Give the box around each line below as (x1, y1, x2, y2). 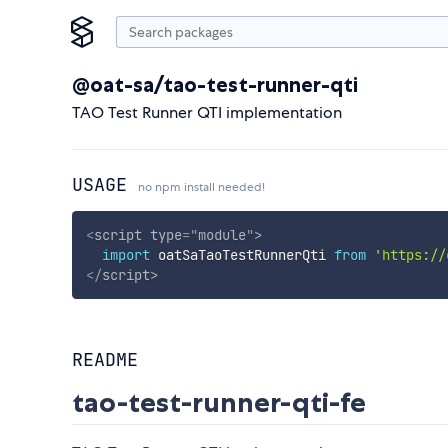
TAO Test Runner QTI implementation (72, 102, 342, 123)
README (72, 348, 138, 372)
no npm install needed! (138, 179, 265, 195)
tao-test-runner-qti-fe (72, 386, 366, 420)
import (101, 245, 150, 264)
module (197, 225, 246, 244)
